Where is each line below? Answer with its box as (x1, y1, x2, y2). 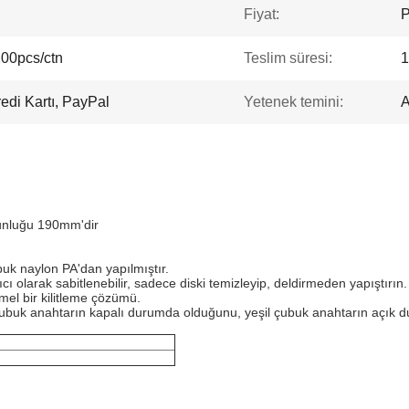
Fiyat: (244, 6, 279, 22)
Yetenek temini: (244, 94, 343, 110)
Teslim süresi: (244, 50, 332, 66)
